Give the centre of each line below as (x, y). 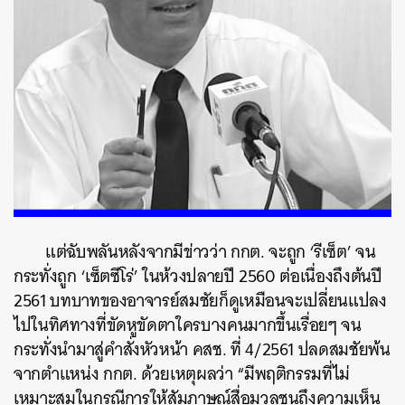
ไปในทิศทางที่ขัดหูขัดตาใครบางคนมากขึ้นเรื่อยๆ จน (188, 325)
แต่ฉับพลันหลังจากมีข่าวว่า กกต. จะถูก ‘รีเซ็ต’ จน (211, 252)
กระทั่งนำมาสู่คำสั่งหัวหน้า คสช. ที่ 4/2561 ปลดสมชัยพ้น (202, 349)
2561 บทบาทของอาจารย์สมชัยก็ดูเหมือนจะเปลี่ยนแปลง (200, 301)
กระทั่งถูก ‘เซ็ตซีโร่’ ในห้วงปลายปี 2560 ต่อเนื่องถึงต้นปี (198, 276)
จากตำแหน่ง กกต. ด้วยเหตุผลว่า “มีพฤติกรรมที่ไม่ (182, 374)
